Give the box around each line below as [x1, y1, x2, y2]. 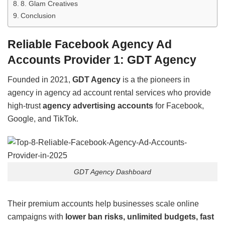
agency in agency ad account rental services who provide [8, 88, 211, 97]
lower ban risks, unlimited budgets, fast [65, 212, 214, 221]
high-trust [8, 101, 43, 110]
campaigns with [8, 212, 65, 221]
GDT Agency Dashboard [74, 167, 151, 176]
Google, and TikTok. [8, 115, 78, 124]
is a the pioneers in [121, 75, 190, 84]
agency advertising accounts [43, 101, 153, 110]
